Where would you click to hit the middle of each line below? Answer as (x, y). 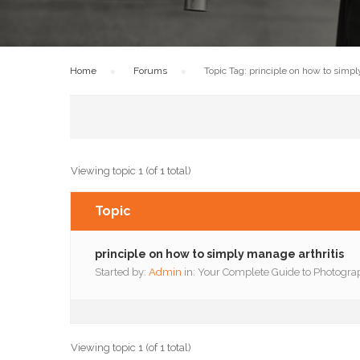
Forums (150, 71)
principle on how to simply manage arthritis (219, 254)
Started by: (122, 272)
